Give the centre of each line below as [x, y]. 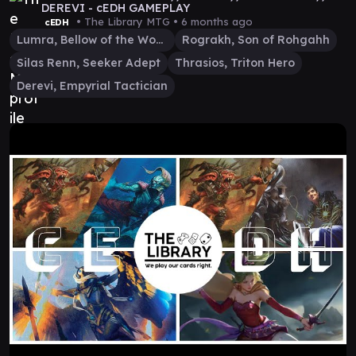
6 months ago [217, 21]
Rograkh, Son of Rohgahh [256, 40]
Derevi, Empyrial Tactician [92, 86]
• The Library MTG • [127, 21]
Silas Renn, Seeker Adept [89, 63]
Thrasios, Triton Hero [235, 63]
